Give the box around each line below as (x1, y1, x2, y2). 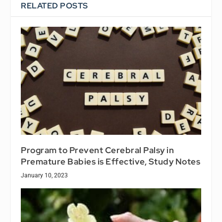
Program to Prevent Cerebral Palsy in (21, 145, 174, 156)
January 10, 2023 (21, 172, 68, 179)
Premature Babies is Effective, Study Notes (21, 156, 201, 167)
